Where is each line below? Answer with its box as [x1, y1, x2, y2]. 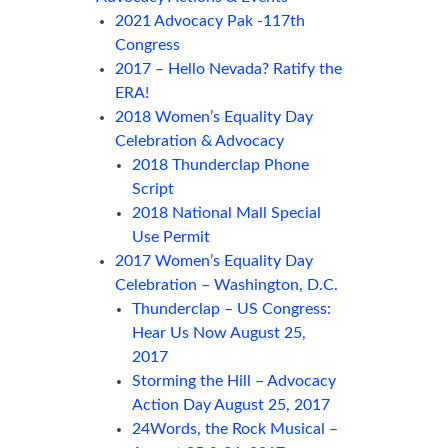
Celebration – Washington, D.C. [115, 277, 339, 294]
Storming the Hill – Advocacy [131, 373, 336, 390]
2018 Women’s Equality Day [115, 109, 314, 126]
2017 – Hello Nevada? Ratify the [115, 61, 343, 78]
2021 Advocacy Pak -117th [115, 13, 306, 30]
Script [131, 181, 174, 198]
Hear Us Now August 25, [131, 325, 306, 342]
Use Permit [131, 229, 210, 246]
